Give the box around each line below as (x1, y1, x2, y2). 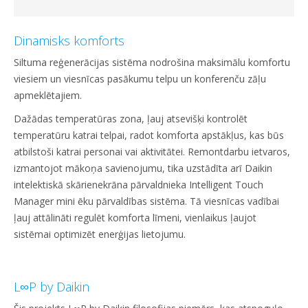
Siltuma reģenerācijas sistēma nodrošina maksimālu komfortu (14, 56, 290, 69)
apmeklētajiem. (14, 89, 82, 102)
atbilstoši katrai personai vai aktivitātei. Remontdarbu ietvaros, (14, 145, 290, 159)
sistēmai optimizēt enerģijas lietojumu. (14, 228, 186, 241)
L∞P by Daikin (14, 278, 89, 296)
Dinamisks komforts (14, 32, 128, 49)
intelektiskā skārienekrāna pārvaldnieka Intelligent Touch (14, 178, 263, 192)
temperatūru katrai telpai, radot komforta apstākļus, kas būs (14, 129, 284, 142)
